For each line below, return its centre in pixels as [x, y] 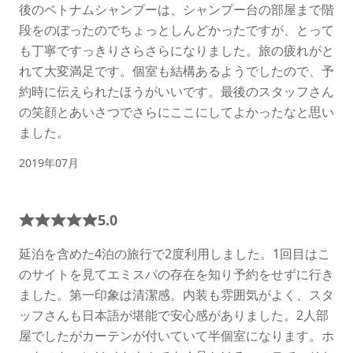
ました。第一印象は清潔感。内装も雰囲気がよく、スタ [176, 294]
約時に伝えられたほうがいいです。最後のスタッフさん [176, 91]
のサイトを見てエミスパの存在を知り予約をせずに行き [176, 274]
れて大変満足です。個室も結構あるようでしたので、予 [176, 71]
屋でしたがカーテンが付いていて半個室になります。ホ [176, 335]
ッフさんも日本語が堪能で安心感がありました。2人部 [174, 315]
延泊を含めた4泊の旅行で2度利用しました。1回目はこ [175, 253]
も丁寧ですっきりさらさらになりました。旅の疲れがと [176, 50]
